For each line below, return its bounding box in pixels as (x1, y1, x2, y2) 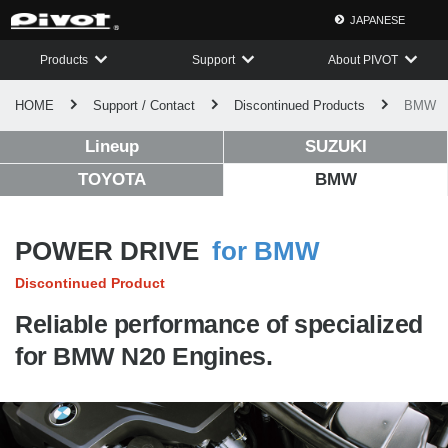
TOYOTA (77, 170, 146, 189)
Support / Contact (93, 98, 195, 113)
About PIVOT (327, 53, 398, 67)
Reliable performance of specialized (15, 310, 423, 339)
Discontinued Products (234, 98, 365, 113)
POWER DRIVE (15, 235, 212, 266)
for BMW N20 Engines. (15, 342, 272, 371)
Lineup (84, 137, 139, 156)
